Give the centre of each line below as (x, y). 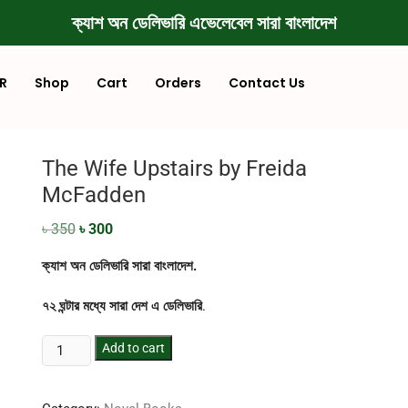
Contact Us (266, 83)
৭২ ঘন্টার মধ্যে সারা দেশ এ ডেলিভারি (122, 306)
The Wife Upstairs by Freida (174, 168)
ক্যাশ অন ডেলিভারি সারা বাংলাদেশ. (119, 266)
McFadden (94, 195)
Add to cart (134, 348)
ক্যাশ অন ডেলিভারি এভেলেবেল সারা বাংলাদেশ (204, 23)
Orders (178, 83)
